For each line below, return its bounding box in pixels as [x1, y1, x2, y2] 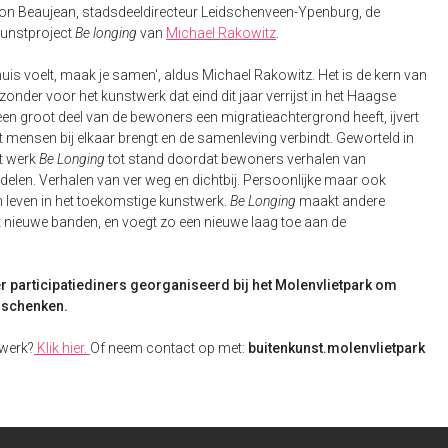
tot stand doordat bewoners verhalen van [105, 151, 366, 167]
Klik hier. [34, 340, 90, 356]
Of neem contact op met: [90, 340, 248, 356]
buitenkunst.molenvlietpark [248, 340, 425, 356]
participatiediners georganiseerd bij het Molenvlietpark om [10, 277, 397, 293]
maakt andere [296, 193, 385, 209]
